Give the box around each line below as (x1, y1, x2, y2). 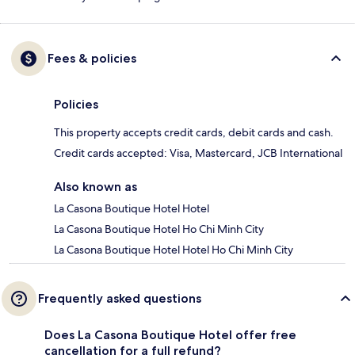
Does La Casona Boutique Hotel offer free (44, 327, 296, 343)
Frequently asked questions (38, 291, 201, 307)
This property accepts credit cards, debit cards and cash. (54, 125, 334, 140)
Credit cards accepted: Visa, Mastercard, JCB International (54, 146, 342, 161)
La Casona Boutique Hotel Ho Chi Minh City (54, 222, 264, 237)
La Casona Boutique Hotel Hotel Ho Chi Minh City (54, 242, 293, 258)
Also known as (54, 179, 137, 195)
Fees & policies (48, 51, 136, 67)
